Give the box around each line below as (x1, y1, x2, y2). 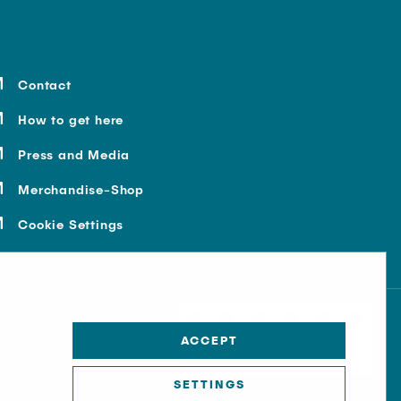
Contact (18, 77, 72, 92)
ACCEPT (180, 333, 238, 347)
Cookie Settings (18, 217, 124, 232)
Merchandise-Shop (18, 182, 144, 197)
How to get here (18, 112, 124, 127)
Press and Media (18, 147, 131, 162)
